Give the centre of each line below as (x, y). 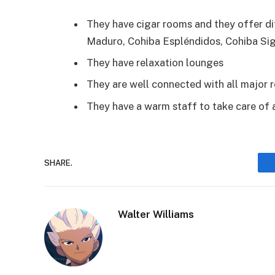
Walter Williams (156, 215)
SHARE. (58, 163)
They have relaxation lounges (155, 63)
